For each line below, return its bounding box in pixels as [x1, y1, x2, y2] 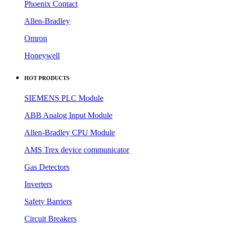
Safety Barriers [24, 197, 72, 206]
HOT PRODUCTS [24, 75, 69, 82]
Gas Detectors [24, 163, 69, 172]
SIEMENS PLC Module [24, 94, 103, 103]
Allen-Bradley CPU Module [24, 128, 115, 137]
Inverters [24, 180, 52, 189]
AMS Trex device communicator [24, 145, 129, 155]
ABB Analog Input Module [24, 111, 112, 120]
